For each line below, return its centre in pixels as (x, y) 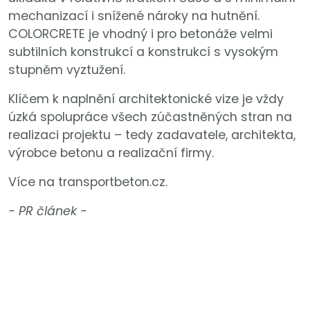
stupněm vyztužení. (67, 70)
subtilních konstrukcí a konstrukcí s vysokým (143, 52)
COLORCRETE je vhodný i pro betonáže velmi (140, 34)
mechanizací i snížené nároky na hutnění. (134, 16)
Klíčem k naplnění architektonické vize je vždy (146, 99)
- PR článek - (48, 211)
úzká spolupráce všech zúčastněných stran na (150, 117)
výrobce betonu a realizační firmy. (111, 153)
